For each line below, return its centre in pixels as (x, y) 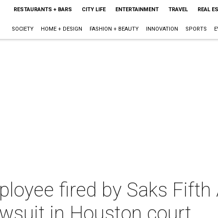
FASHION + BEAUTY (114, 29)
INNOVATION (162, 29)
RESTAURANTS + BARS (43, 9)
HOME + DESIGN (61, 29)
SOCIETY (22, 29)
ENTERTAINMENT (137, 9)
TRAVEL (178, 9)
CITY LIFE (93, 9)
